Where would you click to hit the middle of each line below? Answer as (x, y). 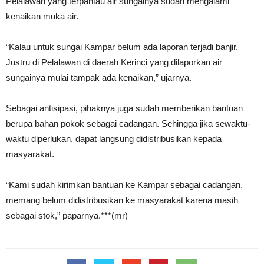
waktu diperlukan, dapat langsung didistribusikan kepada (114, 139)
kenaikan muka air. (42, 16)
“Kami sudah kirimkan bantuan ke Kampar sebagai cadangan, (124, 185)
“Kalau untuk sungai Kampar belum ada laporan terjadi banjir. (122, 47)
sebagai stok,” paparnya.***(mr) (67, 216)
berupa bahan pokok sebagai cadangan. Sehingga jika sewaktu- (128, 124)
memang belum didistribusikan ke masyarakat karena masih (122, 200)
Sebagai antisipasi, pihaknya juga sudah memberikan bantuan (124, 108)
